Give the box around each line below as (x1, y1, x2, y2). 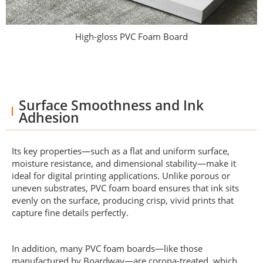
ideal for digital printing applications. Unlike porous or (12, 169, 230, 181)
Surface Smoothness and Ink (18, 96, 204, 114)
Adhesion (18, 108, 79, 127)
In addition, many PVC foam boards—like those (12, 242, 203, 254)
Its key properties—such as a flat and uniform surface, (12, 144, 230, 157)
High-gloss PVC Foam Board (75, 30, 188, 42)
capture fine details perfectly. (12, 206, 129, 218)
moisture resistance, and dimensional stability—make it (12, 157, 236, 169)
